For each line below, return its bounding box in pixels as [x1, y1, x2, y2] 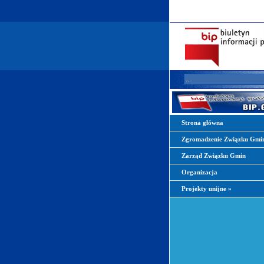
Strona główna [181, 120, 223, 126]
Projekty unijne [181, 186, 228, 192]
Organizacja [181, 169, 217, 176]
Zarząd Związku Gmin [181, 153, 246, 159]
